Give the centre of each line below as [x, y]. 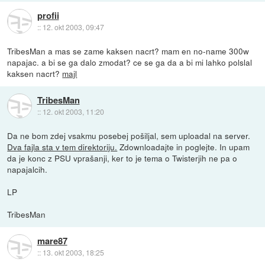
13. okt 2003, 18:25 [73, 253]
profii [48, 16]
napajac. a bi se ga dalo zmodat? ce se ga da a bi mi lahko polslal [130, 62]
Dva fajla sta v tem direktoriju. [62, 146]
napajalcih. [28, 169]
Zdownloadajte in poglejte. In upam [184, 146]
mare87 [52, 241]
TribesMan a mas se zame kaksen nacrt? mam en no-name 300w [128, 51]
